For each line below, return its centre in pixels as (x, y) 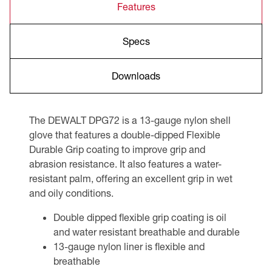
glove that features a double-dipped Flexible (125, 135)
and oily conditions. (71, 193)
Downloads (136, 76)
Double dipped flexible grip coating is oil (140, 217)
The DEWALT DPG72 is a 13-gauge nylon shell (130, 120)
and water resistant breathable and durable (147, 232)
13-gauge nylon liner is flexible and (129, 246)
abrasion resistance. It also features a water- (125, 164)
